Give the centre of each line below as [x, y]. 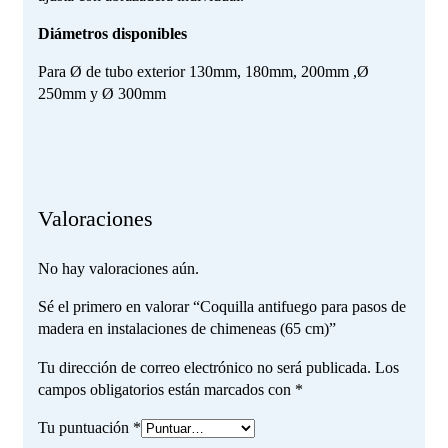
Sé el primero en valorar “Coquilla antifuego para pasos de [222, 306]
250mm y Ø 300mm [102, 94]
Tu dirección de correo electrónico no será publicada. [204, 367]
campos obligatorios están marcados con [166, 389]
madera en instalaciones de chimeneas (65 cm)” [187, 328]
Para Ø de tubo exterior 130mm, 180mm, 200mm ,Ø [203, 72]
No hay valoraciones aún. [118, 268]
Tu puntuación [85, 427]
